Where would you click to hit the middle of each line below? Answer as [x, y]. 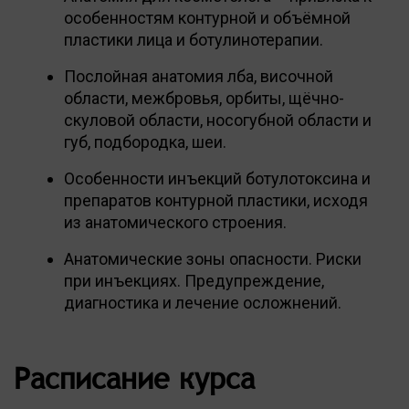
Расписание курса [134, 378]
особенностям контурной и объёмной [207, 17]
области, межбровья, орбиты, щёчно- [204, 98]
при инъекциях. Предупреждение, [194, 280]
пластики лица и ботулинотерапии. [194, 39]
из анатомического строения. [175, 222]
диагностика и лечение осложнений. [203, 302]
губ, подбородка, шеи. [145, 142]
